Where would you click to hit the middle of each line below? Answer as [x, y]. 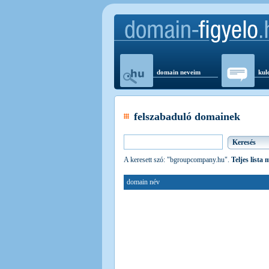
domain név [143, 182]
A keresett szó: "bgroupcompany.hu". [177, 160]
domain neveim [179, 72]
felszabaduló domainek [187, 117]
